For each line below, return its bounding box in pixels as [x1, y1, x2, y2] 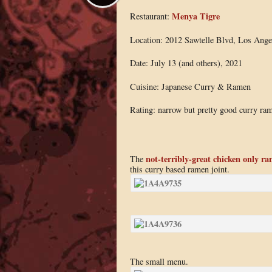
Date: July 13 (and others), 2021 [129, 57, 242, 69]
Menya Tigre [171, 9, 220, 22]
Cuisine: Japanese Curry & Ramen [129, 80, 251, 92]
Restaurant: [129, 10, 172, 22]
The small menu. [129, 255, 188, 267]
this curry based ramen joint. [129, 163, 229, 175]
